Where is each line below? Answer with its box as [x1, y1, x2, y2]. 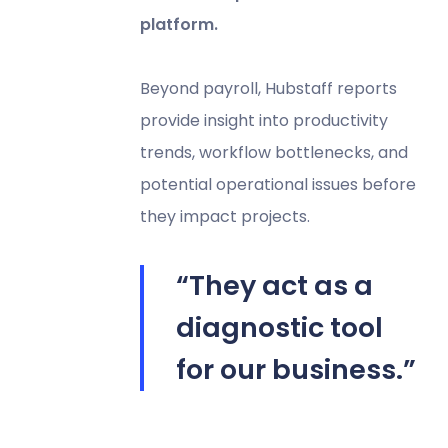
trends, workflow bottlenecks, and [139, 140, 408, 164]
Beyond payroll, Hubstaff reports [139, 76, 397, 100]
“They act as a [175, 266, 373, 304]
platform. [139, 12, 218, 36]
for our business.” [175, 350, 416, 388]
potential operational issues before [139, 172, 416, 196]
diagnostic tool [175, 308, 383, 346]
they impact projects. [139, 204, 310, 228]
